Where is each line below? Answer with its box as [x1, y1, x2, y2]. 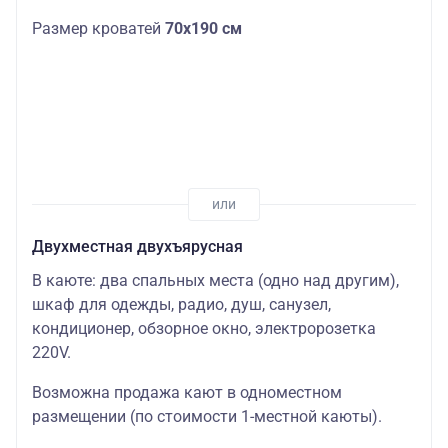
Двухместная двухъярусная [32, 236, 243, 256]
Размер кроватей [32, 19, 165, 39]
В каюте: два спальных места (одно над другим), [32, 270, 399, 290]
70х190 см [165, 19, 242, 39]
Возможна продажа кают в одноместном [32, 382, 342, 402]
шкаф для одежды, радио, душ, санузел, [32, 294, 331, 314]
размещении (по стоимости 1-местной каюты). [32, 406, 382, 426]
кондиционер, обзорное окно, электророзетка [32, 318, 376, 338]
